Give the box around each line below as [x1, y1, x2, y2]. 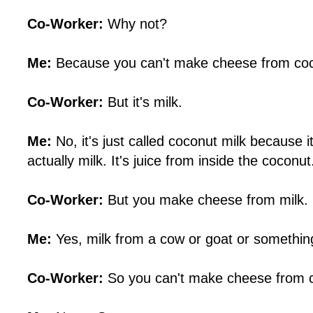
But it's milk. [103, 94, 182, 110]
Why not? [103, 16, 167, 32]
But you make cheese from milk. [103, 192, 308, 208]
